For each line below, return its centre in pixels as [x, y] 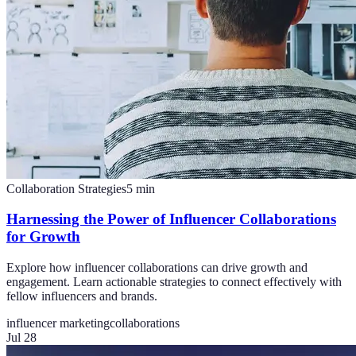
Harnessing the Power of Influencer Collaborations [171, 219]
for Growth [43, 237]
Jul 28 [21, 338]
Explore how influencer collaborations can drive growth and [157, 268]
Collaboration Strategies [66, 188]
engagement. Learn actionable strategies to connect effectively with [174, 282]
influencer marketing [58, 323]
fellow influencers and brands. [82, 296]
